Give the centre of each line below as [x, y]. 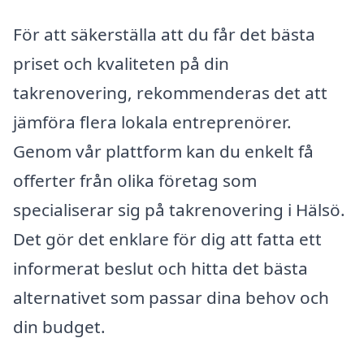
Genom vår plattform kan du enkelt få [163, 152]
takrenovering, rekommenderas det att [170, 93]
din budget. [59, 327]
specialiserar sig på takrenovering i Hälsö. [179, 210]
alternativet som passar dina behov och [171, 298]
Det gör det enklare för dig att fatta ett [167, 239]
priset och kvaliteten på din [121, 64]
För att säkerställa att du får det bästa [164, 35]
